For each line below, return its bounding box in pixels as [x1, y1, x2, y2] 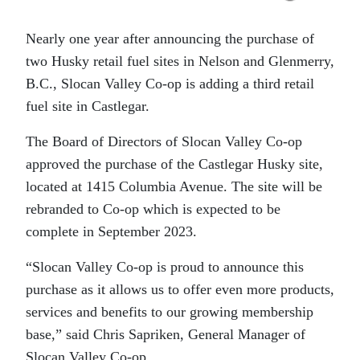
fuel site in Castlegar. [26, 98, 149, 114]
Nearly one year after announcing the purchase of [26, 31, 314, 47]
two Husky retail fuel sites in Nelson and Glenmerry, [26, 53, 334, 69]
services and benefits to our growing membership [26, 304, 313, 320]
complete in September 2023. [26, 223, 197, 239]
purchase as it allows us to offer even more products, [26, 281, 334, 297]
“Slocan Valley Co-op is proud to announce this [26, 259, 304, 275]
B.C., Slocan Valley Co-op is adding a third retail [26, 76, 314, 92]
